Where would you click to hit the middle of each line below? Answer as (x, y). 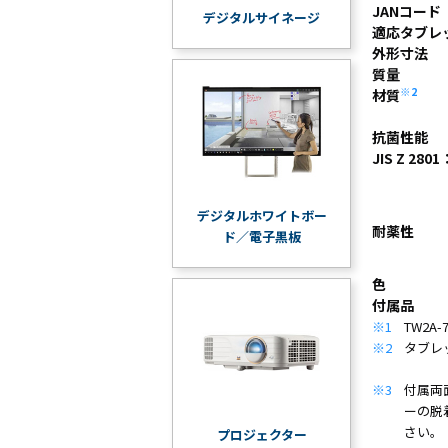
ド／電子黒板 (261, 237)
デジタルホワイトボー (261, 216)
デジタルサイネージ (261, 18)
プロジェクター (261, 435)
